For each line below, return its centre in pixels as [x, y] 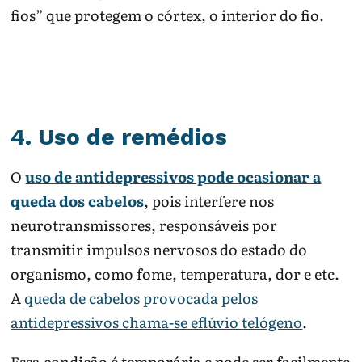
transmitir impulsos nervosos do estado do [159, 250]
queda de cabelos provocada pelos [141, 298]
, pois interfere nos [209, 201]
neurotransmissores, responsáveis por [144, 225]
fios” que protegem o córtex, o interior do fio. [168, 15]
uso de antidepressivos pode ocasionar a [173, 177]
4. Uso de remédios [119, 137]
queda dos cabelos [78, 201]
